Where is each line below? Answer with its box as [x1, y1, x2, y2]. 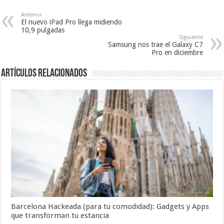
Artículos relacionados [1, 68, 87, 80]
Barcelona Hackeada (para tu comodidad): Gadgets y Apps [11, 202, 209, 211]
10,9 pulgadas [21, 26, 65, 34]
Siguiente [178, 34, 203, 41]
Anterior [21, 11, 42, 18]
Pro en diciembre [151, 48, 203, 57]
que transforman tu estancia [11, 211, 109, 220]
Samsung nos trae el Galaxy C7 [107, 40, 203, 49]
